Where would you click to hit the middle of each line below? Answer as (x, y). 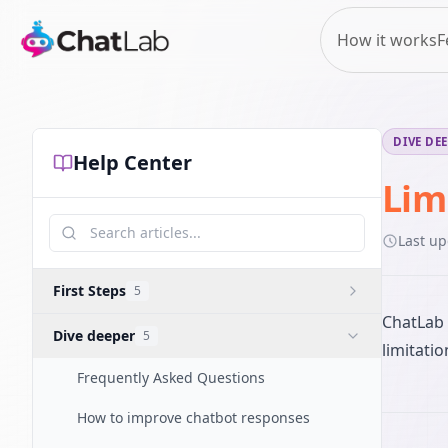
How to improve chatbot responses (193, 417)
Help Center (132, 162)
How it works (387, 39)
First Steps (89, 290)
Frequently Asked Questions (171, 377)
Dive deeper (94, 335)
